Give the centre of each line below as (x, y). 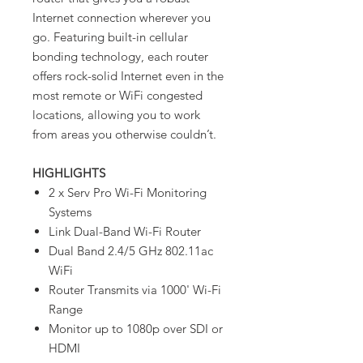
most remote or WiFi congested (117, 95)
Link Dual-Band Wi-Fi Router (125, 231)
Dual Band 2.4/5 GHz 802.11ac (131, 251)
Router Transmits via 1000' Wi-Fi (135, 290)
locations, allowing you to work (116, 115)
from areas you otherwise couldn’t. (124, 134)
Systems (70, 212)
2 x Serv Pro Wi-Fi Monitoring (128, 192)
